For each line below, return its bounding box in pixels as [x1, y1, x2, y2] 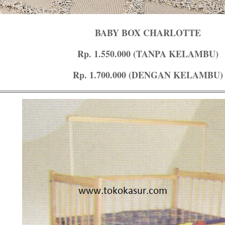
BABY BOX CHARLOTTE [94, 26, 201, 39]
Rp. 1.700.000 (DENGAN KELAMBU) [72, 68, 223, 81]
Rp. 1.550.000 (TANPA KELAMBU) [77, 47, 218, 60]
